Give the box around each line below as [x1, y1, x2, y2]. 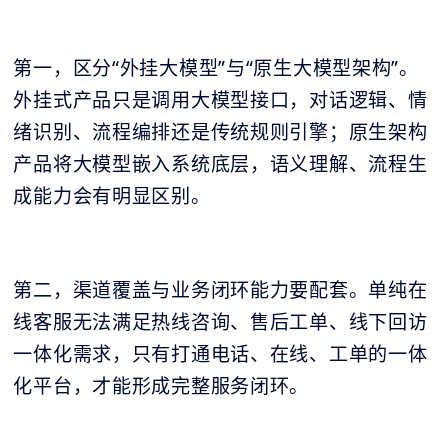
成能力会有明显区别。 [13, 182, 211, 209]
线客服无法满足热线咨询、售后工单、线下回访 [13, 308, 428, 335]
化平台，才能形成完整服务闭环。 [13, 372, 310, 399]
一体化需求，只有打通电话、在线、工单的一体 [13, 340, 428, 367]
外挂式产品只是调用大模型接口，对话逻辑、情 [13, 86, 428, 113]
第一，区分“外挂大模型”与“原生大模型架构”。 [13, 54, 419, 81]
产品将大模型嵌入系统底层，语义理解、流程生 [13, 150, 428, 177]
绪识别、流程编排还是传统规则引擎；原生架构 [13, 118, 428, 145]
